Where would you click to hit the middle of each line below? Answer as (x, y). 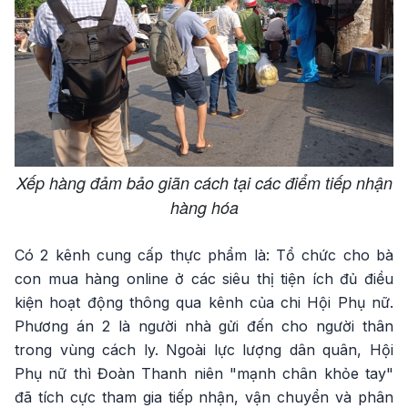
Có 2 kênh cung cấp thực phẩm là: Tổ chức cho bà (204, 255)
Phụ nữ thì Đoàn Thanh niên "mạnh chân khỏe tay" (204, 374)
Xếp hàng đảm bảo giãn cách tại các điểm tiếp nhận (204, 183)
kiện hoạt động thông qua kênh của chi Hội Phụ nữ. (204, 303)
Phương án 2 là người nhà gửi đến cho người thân (204, 326)
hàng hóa (204, 208)
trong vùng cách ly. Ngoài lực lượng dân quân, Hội (204, 350)
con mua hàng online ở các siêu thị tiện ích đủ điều (204, 279)
